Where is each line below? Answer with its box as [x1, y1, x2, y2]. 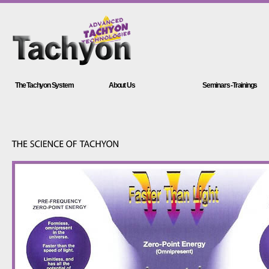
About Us [109, 81, 135, 89]
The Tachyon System [15, 81, 74, 89]
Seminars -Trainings [202, 81, 258, 89]
